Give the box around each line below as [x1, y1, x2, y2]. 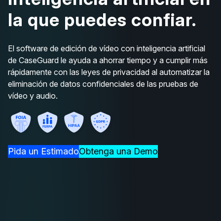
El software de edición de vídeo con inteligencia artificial [8, 43, 205, 53]
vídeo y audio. [8, 90, 58, 101]
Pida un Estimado [8, 146, 79, 156]
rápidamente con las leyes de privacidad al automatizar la [8, 67, 210, 77]
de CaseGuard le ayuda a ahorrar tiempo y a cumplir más [8, 55, 208, 65]
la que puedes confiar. [8, 8, 196, 31]
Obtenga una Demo [79, 146, 158, 156]
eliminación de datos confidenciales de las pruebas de [8, 78, 198, 89]
